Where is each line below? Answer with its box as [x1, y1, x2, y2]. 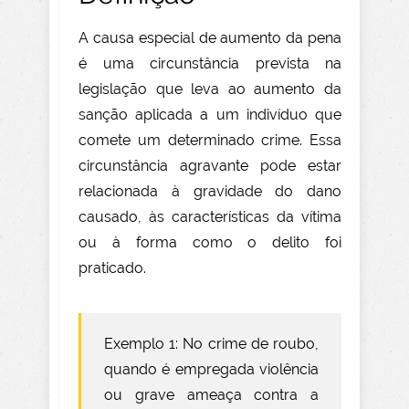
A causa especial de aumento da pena [79, 29, 341, 47]
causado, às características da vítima [79, 208, 341, 226]
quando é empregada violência [104, 361, 319, 379]
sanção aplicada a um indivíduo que [79, 106, 341, 124]
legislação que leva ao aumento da [79, 80, 341, 99]
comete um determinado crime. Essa [79, 131, 341, 150]
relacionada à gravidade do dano [79, 183, 341, 201]
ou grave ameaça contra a [104, 386, 319, 404]
